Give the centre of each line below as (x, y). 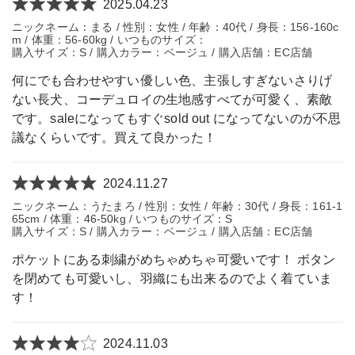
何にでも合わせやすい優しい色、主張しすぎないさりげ (172, 80)
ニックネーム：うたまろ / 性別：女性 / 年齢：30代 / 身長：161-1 (177, 206)
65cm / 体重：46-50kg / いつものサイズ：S (122, 219)
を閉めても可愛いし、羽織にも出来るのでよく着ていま (172, 279)
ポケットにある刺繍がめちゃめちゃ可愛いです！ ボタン (174, 260)
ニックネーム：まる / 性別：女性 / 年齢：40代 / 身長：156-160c (176, 27)
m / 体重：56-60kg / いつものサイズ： (109, 39)
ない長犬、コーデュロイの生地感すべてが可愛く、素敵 (172, 99)
